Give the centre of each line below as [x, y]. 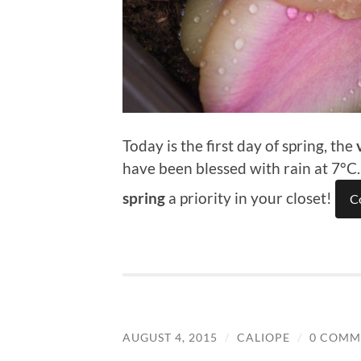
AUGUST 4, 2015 [170, 338]
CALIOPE [263, 338]
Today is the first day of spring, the [239, 145]
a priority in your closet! [250, 197]
